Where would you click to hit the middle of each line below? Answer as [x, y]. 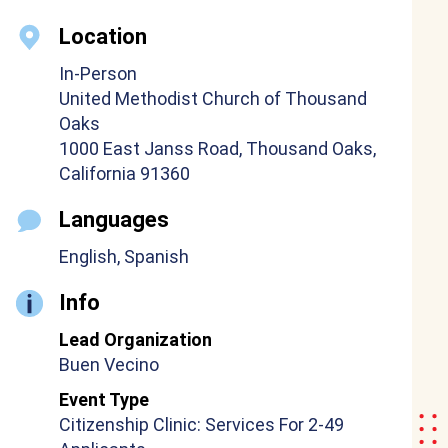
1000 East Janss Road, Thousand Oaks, [217, 148]
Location [103, 36]
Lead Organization [135, 339]
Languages [114, 219]
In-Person [98, 73]
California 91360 [124, 173]
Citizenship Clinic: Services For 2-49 [201, 424]
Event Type [104, 399]
